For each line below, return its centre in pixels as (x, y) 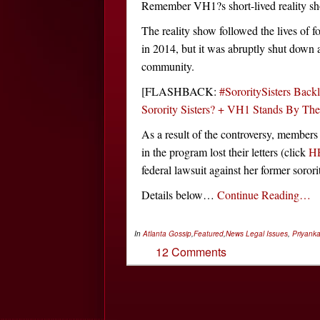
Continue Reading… (264, 194)
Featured (209, 233)
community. (168, 66)
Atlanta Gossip (167, 233)
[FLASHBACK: (180, 91)
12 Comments (191, 251)
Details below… (179, 194)
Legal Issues (267, 233)
